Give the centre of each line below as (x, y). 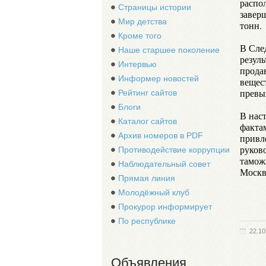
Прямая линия (147, 178)
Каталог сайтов (148, 121)
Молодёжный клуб (154, 192)
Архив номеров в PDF (161, 135)
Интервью (137, 64)
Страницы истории (155, 7)
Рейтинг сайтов (148, 93)
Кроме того (140, 36)
